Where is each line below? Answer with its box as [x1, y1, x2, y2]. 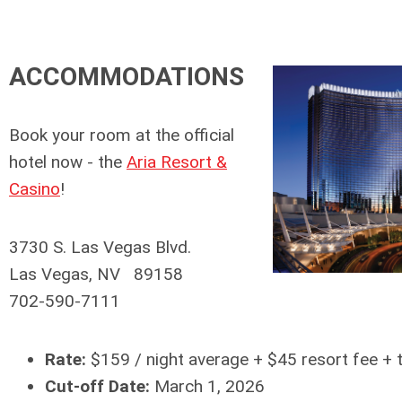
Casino [9, 179, 60, 200]
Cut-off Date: [45, 376, 150, 398]
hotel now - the [9, 152, 127, 173]
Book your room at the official [9, 125, 234, 146]
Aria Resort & [127, 152, 227, 173]
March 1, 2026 [150, 376, 265, 398]
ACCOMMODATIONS [9, 61, 244, 92]
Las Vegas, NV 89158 [9, 264, 183, 285]
